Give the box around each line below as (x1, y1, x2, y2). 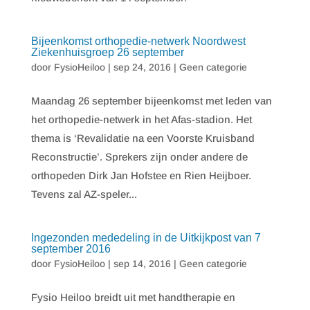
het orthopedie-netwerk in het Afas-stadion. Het (30, 113, 252, 125)
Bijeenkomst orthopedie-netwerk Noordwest (30, 35, 246, 47)
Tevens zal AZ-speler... (30, 188, 137, 200)
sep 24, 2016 (113, 62, 171, 73)
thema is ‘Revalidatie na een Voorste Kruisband (30, 132, 255, 144)
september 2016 (30, 243, 111, 255)
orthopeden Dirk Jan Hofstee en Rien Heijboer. (30, 170, 251, 181)
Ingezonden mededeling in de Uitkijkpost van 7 (30, 232, 261, 244)
